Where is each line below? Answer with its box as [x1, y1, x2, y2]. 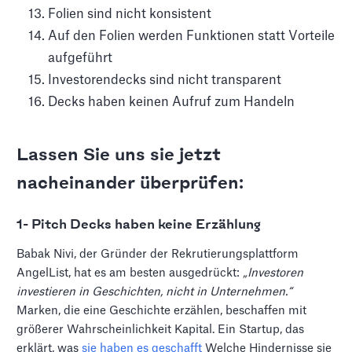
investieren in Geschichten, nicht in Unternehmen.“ [16, 286, 293, 298]
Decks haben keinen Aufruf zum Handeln [48, 96, 295, 108]
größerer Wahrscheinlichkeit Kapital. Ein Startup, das [16, 324, 305, 335]
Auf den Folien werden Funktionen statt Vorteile [48, 30, 335, 42]
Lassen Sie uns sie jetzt [16, 146, 222, 165]
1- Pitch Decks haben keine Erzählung [16, 218, 262, 232]
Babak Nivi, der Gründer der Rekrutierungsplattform [16, 248, 299, 260]
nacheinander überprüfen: [16, 174, 244, 193]
